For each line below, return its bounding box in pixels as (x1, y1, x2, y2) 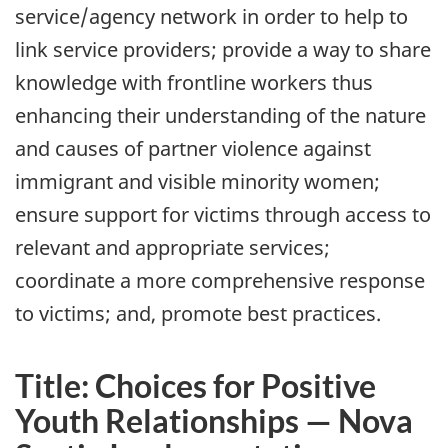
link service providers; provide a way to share (15, 35, 431, 63)
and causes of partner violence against (15, 134, 371, 162)
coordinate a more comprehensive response (15, 266, 425, 294)
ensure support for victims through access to (15, 200, 431, 228)
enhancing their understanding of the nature (15, 101, 426, 129)
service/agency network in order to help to (15, 2, 408, 30)
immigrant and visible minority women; (15, 167, 380, 195)
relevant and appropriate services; (15, 233, 330, 261)
